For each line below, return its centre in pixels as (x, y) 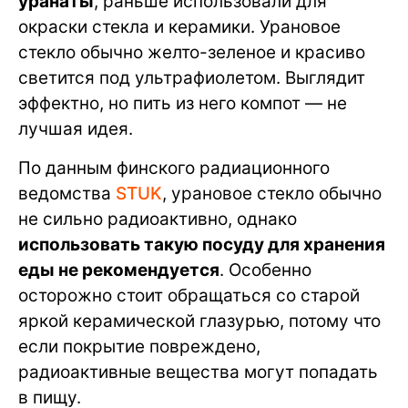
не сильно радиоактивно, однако (158, 219)
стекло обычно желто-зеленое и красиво (192, 53)
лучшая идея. (76, 129)
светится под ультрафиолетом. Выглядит (192, 78)
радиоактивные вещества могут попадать (198, 372)
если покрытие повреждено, (139, 347)
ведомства (67, 194)
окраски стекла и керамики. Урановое (179, 27)
